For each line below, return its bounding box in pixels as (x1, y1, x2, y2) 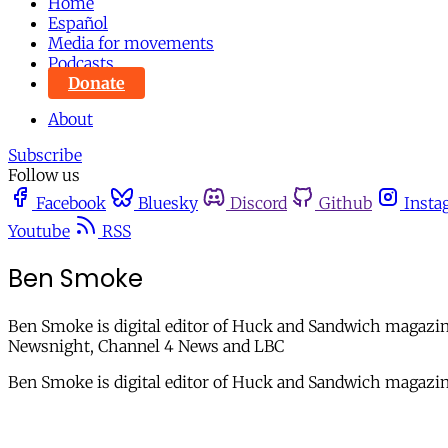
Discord (230, 193, 287, 213)
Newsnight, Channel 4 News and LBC (8, 335, 284, 356)
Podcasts (48, 53, 114, 73)
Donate (68, 73, 125, 93)
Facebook (36, 193, 106, 213)
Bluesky (138, 193, 198, 213)
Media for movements (48, 33, 214, 53)
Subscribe (8, 145, 82, 165)
